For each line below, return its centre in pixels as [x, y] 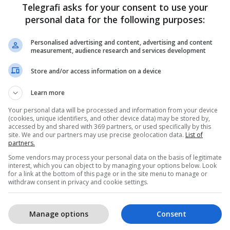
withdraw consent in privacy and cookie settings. [78, 182]
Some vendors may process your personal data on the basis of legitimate [115, 157]
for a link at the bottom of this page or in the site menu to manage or [108, 174]
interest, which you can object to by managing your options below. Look [112, 165]
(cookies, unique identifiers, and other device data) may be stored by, [109, 118]
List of [194, 135]
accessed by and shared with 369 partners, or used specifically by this [110, 126]
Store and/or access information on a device [96, 71]
